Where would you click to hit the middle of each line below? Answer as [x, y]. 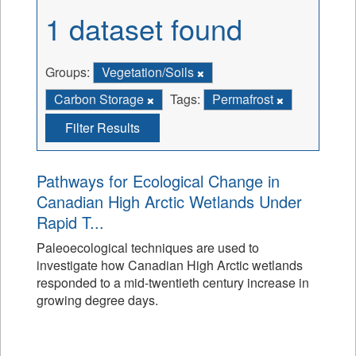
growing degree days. [97, 300]
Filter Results [103, 128]
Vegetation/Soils [149, 72]
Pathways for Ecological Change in [158, 181]
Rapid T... [70, 222]
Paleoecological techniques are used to [148, 248]
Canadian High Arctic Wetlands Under [169, 201]
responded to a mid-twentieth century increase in [173, 282]
